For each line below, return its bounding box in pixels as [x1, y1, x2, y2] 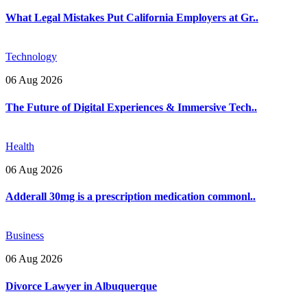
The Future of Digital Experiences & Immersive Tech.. [5, 101, 257, 113]
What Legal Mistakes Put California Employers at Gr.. [5, 11, 258, 23]
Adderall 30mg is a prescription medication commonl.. [5, 191, 256, 203]
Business [5, 230, 44, 242]
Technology [5, 51, 57, 63]
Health [5, 140, 34, 152]
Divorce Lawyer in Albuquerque [5, 280, 157, 292]
